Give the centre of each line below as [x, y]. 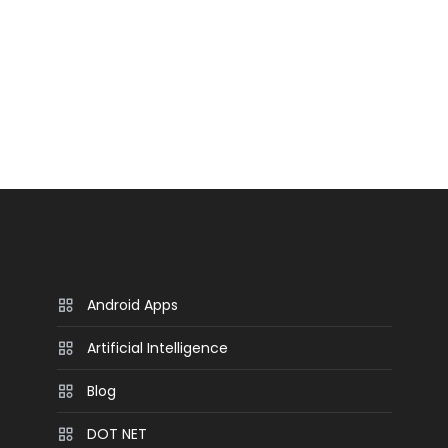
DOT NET [117, 434]
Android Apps [133, 305]
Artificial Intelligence [158, 348]
